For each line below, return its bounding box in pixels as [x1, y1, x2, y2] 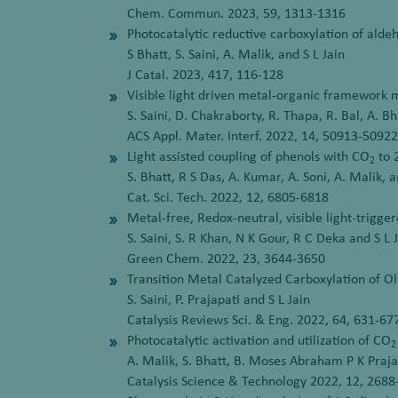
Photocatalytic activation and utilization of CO [127, 334, 391, 348]
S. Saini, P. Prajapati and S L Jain [127, 293, 310, 307]
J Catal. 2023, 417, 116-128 [127, 68, 283, 83]
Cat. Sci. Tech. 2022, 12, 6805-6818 [127, 191, 329, 205]
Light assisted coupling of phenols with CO [127, 150, 370, 164]
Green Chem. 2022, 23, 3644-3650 [127, 252, 325, 267]
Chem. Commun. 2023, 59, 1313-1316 [127, 7, 346, 21]
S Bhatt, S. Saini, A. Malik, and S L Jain [127, 48, 345, 62]
